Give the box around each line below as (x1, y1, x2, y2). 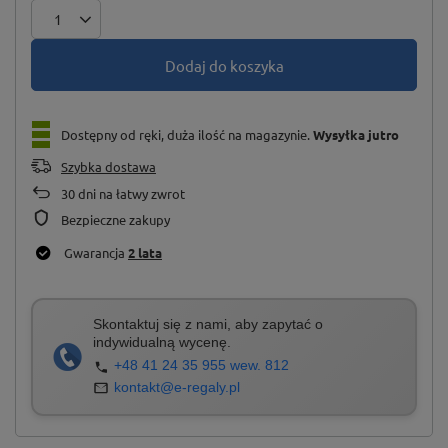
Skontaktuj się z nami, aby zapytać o (93, 316, 323, 333)
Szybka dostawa (61, 158, 156, 176)
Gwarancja (64, 244, 128, 262)
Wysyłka (313, 125, 368, 143)
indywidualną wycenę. (93, 334, 231, 351)
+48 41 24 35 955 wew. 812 (114, 357, 289, 374)
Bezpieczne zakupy (61, 211, 170, 229)
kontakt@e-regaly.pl (114, 378, 240, 395)
